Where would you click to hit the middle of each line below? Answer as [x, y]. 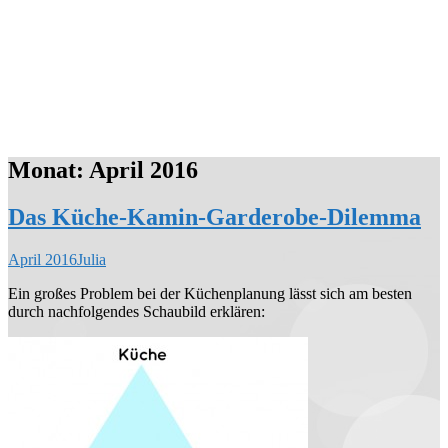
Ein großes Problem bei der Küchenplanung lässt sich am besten [210, 293]
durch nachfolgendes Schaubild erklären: [136, 311]
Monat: [48, 169]
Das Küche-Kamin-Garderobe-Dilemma [214, 216]
